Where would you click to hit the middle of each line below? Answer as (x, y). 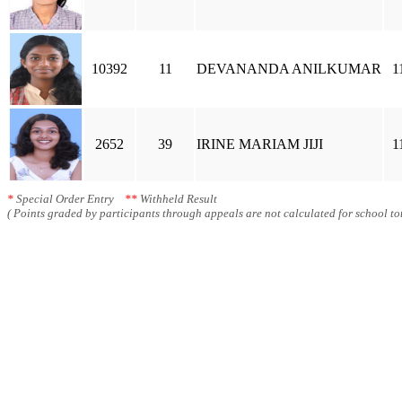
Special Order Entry (69, 199)
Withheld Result (177, 199)
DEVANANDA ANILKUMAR (289, 69)
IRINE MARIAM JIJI (260, 144)
